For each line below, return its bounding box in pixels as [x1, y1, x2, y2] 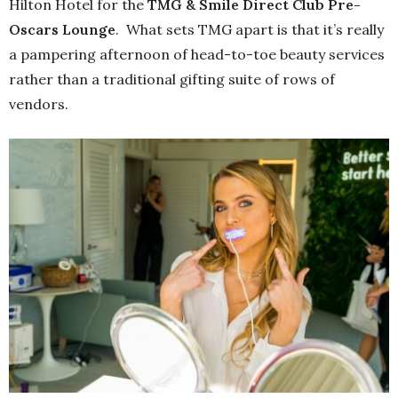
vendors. [9, 95, 68, 113]
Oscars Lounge [9, 20, 115, 38]
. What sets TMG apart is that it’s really [115, 20, 384, 38]
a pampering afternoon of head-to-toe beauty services [9, 45, 385, 63]
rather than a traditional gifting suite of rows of [9, 70, 335, 88]
